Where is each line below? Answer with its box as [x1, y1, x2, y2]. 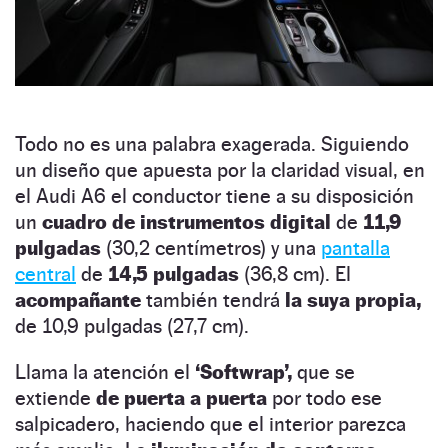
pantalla [321, 236, 390, 261]
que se [292, 360, 355, 385]
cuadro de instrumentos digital [42, 210, 336, 235]
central [15, 262, 76, 287]
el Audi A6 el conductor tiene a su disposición [15, 184, 414, 209]
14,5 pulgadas [108, 262, 244, 287]
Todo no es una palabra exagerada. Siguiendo [15, 132, 409, 157]
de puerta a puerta [91, 386, 272, 411]
